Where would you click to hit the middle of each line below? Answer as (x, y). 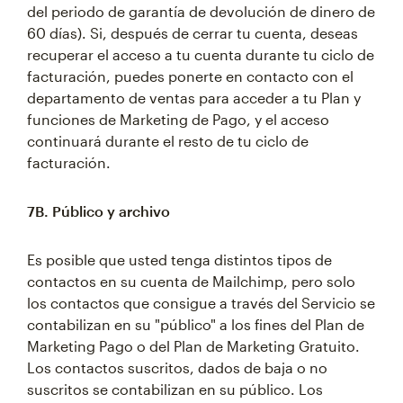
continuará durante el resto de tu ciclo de (168, 141)
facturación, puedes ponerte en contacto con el (190, 76)
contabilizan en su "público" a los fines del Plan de (196, 324)
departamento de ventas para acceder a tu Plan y (194, 98)
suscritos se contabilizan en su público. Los (175, 389)
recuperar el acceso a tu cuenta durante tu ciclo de (201, 54)
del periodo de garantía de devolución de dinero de (201, 11)
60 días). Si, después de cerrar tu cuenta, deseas (193, 33)
